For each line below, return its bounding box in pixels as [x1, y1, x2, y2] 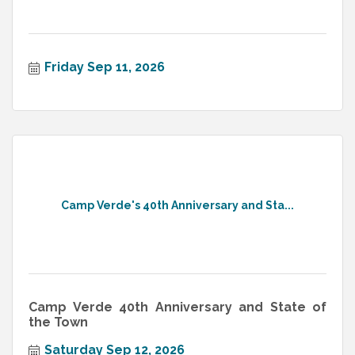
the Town [29, 315, 88, 330]
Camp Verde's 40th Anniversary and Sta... [61, 198, 294, 212]
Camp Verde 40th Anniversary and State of [29, 300, 326, 315]
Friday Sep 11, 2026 [44, 59, 165, 75]
